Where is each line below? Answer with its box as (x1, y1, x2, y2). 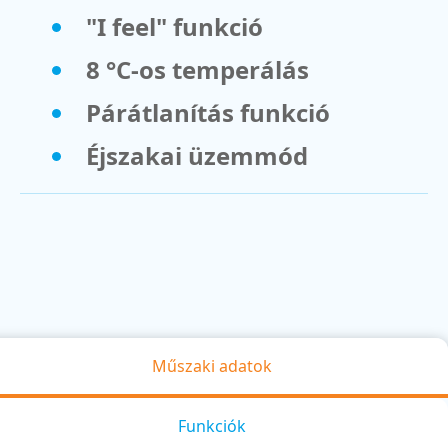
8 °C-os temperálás (86, 52, 309, 86)
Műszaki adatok (152, 354, 272, 377)
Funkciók (178, 414, 246, 437)
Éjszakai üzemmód (86, 138, 308, 172)
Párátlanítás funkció (86, 95, 330, 129)
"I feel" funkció (86, 9, 263, 43)
